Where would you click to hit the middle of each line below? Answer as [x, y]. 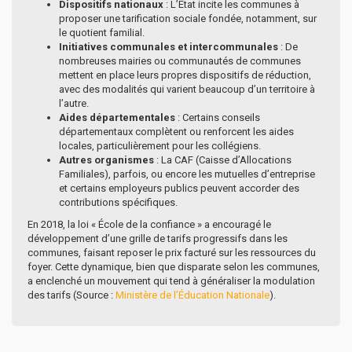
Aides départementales [117, 117]
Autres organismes [106, 159]
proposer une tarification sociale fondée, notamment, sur [188, 18]
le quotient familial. [102, 32]
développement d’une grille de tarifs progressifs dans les [158, 238]
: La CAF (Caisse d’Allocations [223, 159]
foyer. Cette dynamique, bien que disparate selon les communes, [174, 266]
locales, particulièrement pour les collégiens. [160, 145]
